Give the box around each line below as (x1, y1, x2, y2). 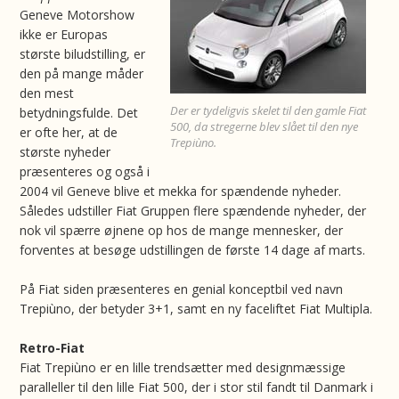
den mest (20, 85, 75, 102)
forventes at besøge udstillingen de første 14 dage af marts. (20, 241, 366, 258)
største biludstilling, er (20, 45, 146, 62)
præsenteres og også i (20, 163, 151, 180)
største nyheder (20, 143, 111, 160)
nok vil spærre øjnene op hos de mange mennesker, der (20, 222, 344, 239)
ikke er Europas (20, 26, 109, 43)
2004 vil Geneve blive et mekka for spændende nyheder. (20, 183, 342, 199)
